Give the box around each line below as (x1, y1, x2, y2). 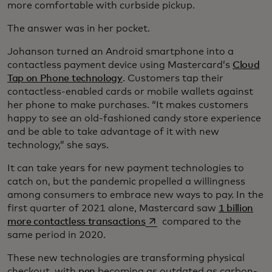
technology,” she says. (7, 140, 114, 150)
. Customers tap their (122, 73, 223, 83)
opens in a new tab (144, 216, 230, 226)
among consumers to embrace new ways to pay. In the (7, 189, 263, 200)
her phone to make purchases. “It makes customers (7, 100, 248, 110)
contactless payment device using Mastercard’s (7, 59, 233, 70)
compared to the (160, 216, 242, 226)
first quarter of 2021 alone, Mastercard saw (7, 203, 219, 213)
